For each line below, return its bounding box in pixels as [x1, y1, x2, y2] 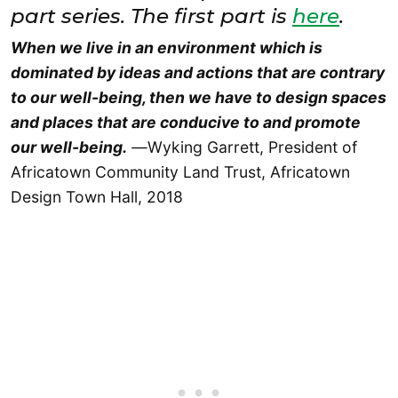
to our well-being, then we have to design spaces [11, 87, 386, 107]
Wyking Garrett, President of [147, 137, 357, 156]
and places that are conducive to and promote [11, 112, 361, 131]
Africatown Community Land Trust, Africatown [11, 162, 350, 181]
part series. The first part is [11, 4, 292, 29]
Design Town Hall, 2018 [11, 187, 183, 206]
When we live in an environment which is [11, 37, 322, 57]
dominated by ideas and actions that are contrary [11, 62, 385, 82]
